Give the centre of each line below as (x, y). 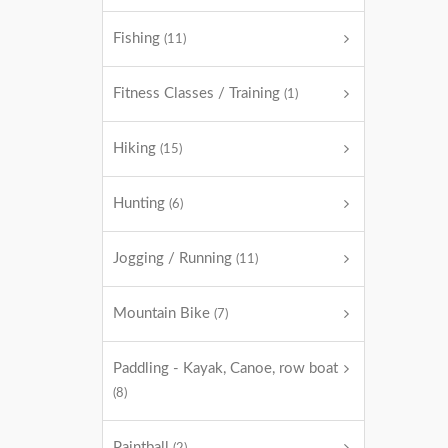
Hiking (136, 148)
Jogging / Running (174, 258)
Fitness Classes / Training (198, 93)
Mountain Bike (163, 313)
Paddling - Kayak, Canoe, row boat (225, 368)
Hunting (141, 203)
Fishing (138, 38)
